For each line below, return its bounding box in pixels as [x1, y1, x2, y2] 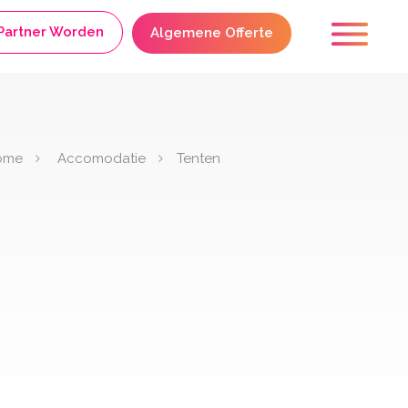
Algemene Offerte [150, 25, 273, 41]
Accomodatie [56, 149, 146, 167]
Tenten [176, 149, 220, 167]
